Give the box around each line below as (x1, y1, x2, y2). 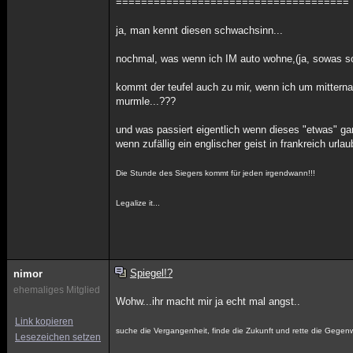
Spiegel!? (129, 267, 173, 279)
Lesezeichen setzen (15, 332, 101, 343)
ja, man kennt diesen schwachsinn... (116, 24, 284, 36)
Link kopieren (15, 316, 73, 327)
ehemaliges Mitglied (13, 284, 100, 295)
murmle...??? (116, 95, 176, 107)
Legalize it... (116, 199, 161, 207)
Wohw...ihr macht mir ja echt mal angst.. (116, 295, 301, 307)
